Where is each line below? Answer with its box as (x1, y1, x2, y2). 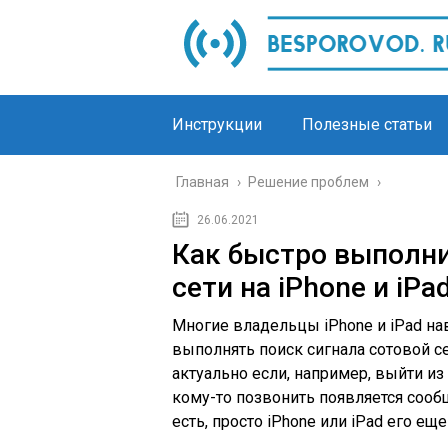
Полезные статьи (302, 115, 432, 134)
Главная (176, 174, 229, 190)
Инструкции (172, 115, 262, 134)
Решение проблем (248, 174, 369, 190)
